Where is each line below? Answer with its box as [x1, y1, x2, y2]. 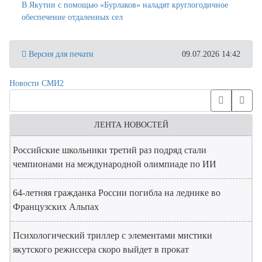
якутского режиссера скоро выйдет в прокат [13, 244, 189, 254]
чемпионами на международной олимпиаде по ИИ [13, 158, 216, 169]
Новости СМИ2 [9, 78, 64, 88]
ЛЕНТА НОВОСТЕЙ [94, 120, 168, 129]
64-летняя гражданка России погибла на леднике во [13, 187, 220, 198]
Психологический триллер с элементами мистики [13, 230, 212, 240]
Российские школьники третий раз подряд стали [13, 144, 206, 155]
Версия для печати [26, 49, 94, 58]
